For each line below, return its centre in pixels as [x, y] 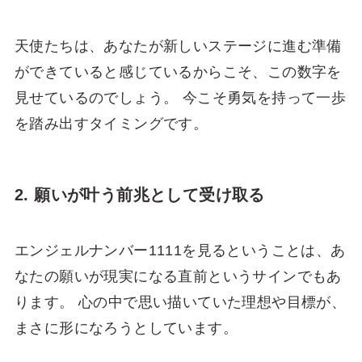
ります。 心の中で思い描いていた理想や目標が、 [180, 303]
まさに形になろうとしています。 [126, 328]
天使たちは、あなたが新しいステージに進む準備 [178, 46]
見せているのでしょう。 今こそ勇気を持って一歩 [180, 97]
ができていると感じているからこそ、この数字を [178, 72]
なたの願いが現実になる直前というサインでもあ [178, 277]
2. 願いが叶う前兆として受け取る [139, 194]
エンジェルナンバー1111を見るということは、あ [180, 251]
